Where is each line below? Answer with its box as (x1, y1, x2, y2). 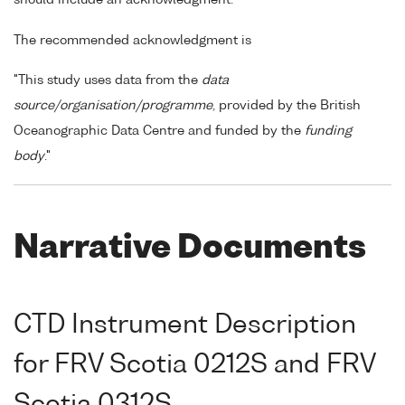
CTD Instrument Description (14, 312, 356, 338)
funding (305, 125, 352, 138)
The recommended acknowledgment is (14, 33, 251, 47)
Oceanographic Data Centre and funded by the (14, 125, 305, 138)
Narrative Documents (14, 233, 366, 266)
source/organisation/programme (14, 99, 212, 113)
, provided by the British (212, 99, 361, 113)
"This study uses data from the (14, 74, 202, 88)
